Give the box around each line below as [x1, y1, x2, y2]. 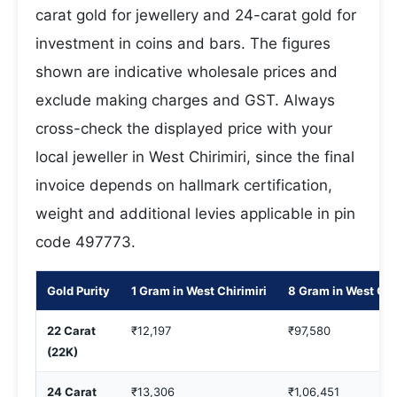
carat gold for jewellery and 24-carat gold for [35, 6, 356, 24]
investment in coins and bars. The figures [35, 35, 331, 52]
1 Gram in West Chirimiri [131, 284, 267, 298]
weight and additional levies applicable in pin [35, 205, 355, 222]
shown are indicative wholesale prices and [35, 63, 338, 81]
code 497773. [35, 233, 136, 251]
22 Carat [47, 323, 96, 338]
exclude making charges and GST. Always [35, 91, 335, 109]
